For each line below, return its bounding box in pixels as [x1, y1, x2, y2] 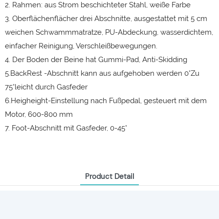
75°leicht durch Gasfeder [5, 83, 88, 91]
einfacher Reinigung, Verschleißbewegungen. [5, 42, 157, 50]
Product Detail [85, 172, 134, 182]
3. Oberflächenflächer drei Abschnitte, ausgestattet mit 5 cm [5, 14, 207, 23]
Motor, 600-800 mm [5, 110, 73, 119]
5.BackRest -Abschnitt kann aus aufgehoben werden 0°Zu [5, 69, 199, 78]
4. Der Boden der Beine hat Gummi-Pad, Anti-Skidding [5, 55, 187, 64]
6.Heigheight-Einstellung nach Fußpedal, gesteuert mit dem [5, 96, 207, 105]
